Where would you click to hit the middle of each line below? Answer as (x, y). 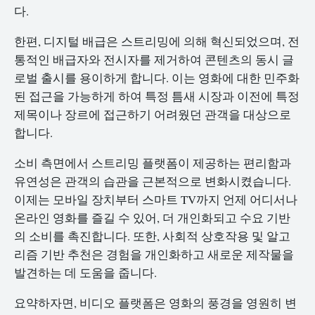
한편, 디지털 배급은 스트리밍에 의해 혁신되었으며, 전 (157, 41)
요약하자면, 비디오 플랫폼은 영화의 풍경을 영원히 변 (155, 302)
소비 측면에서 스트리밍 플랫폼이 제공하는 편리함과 (153, 162)
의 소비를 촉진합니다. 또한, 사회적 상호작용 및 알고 (152, 236)
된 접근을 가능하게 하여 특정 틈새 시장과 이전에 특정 (157, 96)
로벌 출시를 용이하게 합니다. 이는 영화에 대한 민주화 (157, 77)
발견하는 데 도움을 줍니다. (85, 272)
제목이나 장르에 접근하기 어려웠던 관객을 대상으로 (153, 114)
